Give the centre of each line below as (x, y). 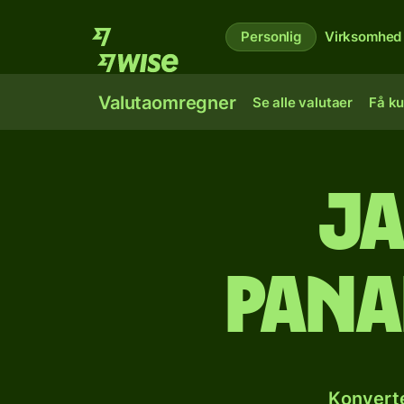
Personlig (271, 37)
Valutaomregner (167, 103)
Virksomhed (363, 37)
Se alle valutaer (303, 102)
